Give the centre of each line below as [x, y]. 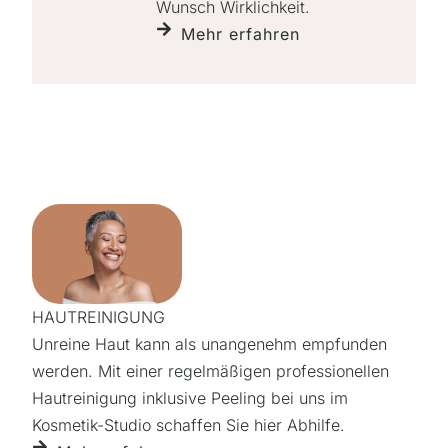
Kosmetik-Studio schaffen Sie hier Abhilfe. [188, 424]
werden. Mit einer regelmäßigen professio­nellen [210, 370]
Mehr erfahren [240, 33]
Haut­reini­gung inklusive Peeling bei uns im [190, 397]
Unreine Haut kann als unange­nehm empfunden [209, 343]
